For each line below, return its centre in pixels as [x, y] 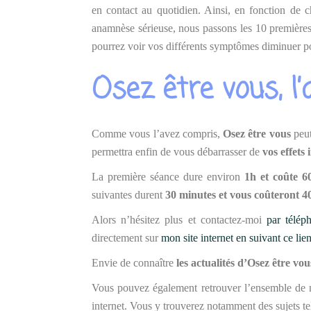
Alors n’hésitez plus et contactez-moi [179, 220]
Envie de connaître [133, 263]
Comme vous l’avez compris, [158, 134]
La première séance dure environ [168, 177]
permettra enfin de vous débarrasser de [177, 152]
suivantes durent [128, 195]
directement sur [126, 238]
